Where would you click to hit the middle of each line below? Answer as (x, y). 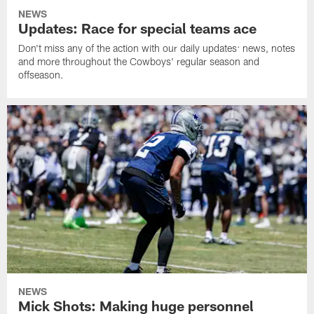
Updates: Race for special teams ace (138, 28)
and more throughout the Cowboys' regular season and (139, 61)
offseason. (41, 74)
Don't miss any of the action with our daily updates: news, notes (157, 48)
